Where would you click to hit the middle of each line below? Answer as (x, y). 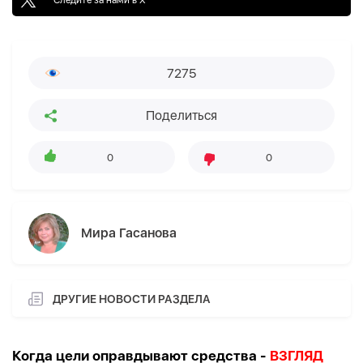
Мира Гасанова (129, 233)
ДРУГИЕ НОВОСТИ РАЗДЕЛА (132, 299)
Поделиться (181, 115)
